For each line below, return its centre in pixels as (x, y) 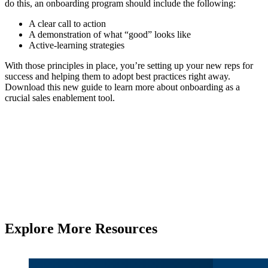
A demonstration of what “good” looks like (110, 35)
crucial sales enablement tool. (60, 98)
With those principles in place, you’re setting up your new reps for (129, 66)
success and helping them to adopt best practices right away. (118, 77)
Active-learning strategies (77, 45)
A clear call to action (67, 24)
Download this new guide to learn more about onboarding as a (122, 87)
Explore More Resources (81, 229)
